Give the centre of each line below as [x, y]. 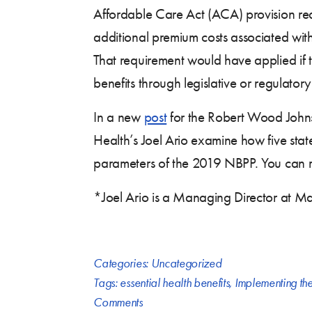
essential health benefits [175, 282]
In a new [119, 117]
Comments [118, 302]
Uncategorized [186, 263]
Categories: [122, 263]
